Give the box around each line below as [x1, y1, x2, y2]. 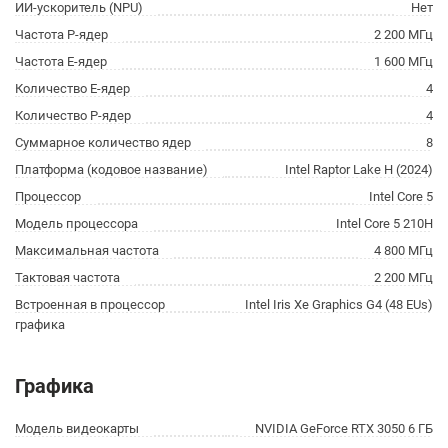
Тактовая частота [15, 270, 120, 285]
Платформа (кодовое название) [15, 162, 208, 177]
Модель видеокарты [15, 421, 139, 436]
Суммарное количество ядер [15, 135, 191, 150]
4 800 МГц [374, 243, 433, 258]
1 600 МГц [374, 54, 433, 69]
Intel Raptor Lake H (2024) [285, 162, 433, 177]
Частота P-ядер [15, 27, 108, 42]
